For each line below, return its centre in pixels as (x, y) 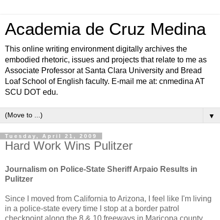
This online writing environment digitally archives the (96, 49)
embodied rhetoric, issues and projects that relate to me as (106, 60)
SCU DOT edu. (31, 92)
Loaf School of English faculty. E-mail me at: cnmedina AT (105, 81)
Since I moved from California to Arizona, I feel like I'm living (108, 198)
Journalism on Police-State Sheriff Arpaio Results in (101, 169)
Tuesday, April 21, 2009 (51, 136)
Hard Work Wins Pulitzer (69, 146)
